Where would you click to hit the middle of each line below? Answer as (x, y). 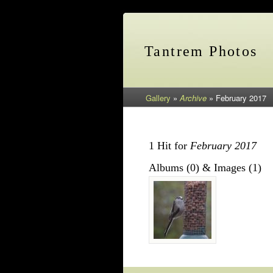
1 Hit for (169, 145)
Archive (193, 98)
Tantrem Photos (201, 51)
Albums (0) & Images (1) (205, 167)
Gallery (158, 98)
